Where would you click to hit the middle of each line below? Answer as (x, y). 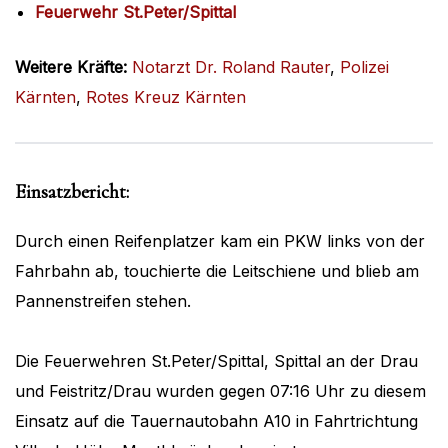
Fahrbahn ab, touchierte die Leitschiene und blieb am (217, 271)
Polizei (364, 67)
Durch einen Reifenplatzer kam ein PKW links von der (220, 241)
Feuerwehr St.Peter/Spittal (135, 12)
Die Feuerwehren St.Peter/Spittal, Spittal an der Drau (216, 361)
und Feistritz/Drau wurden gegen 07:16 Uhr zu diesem (220, 391)
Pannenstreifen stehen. (105, 301)
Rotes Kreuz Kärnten (166, 97)
